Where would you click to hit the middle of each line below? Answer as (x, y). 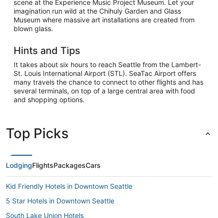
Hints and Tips (47, 50)
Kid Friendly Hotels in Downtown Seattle (69, 186)
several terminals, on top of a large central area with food (104, 91)
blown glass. (33, 28)
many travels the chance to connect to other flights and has (109, 82)
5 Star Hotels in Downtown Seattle (60, 200)
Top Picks (37, 133)
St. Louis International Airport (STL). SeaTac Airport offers (105, 73)
